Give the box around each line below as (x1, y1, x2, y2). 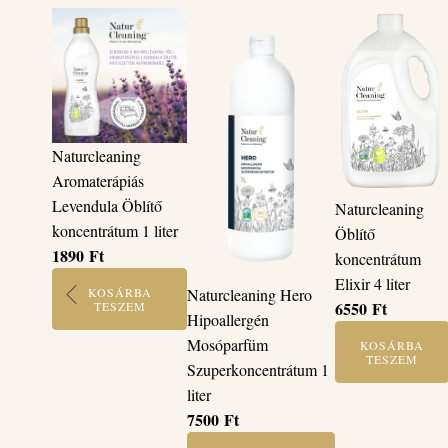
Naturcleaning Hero (187, 284, 313, 306)
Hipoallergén (187, 309, 270, 331)
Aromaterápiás (52, 170, 144, 192)
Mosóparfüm (187, 334, 269, 356)
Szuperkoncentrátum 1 (187, 359, 330, 381)
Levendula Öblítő (52, 195, 162, 217)
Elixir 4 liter (335, 272, 411, 294)
